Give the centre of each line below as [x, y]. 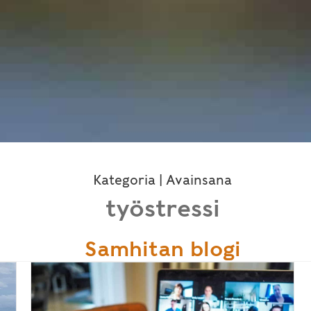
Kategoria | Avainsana [162, 180]
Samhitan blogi [162, 249]
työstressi [162, 208]
